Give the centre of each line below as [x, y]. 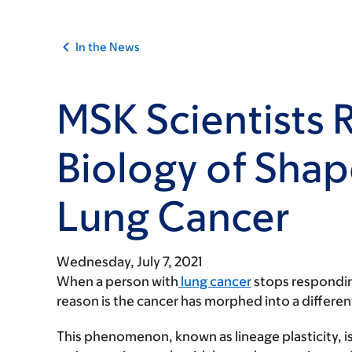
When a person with [117, 281]
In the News [108, 47]
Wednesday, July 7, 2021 [130, 262]
